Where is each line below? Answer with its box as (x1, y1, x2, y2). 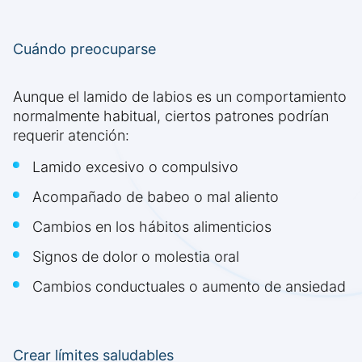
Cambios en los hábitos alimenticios (32, 218, 271, 236)
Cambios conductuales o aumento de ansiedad (32, 278, 346, 296)
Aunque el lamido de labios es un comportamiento (13, 88, 347, 106)
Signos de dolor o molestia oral (32, 248, 239, 266)
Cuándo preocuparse (13, 40, 156, 58)
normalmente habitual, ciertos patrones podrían (13, 107, 329, 125)
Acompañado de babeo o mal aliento (32, 188, 279, 206)
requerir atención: (13, 127, 129, 145)
